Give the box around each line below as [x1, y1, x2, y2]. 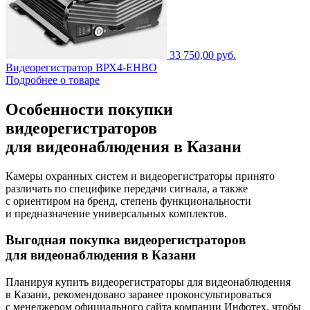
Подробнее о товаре [6, 73, 100, 86]
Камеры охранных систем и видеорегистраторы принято [6, 170, 275, 182]
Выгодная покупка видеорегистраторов [6, 232, 246, 248]
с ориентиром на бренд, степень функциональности [6, 194, 251, 207]
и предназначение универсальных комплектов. [6, 207, 227, 219]
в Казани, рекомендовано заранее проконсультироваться [6, 289, 271, 301]
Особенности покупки [6, 100, 173, 118]
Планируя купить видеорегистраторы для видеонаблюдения [6, 276, 291, 289]
